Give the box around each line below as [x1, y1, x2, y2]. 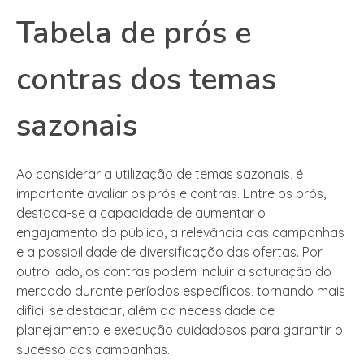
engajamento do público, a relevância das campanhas [16, 224, 344, 241]
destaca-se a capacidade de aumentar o [16, 205, 266, 222]
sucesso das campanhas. [16, 341, 170, 358]
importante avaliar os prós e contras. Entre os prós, [16, 185, 326, 202]
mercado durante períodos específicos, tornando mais [16, 283, 345, 300]
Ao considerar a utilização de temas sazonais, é [16, 166, 303, 183]
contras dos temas [16, 58, 276, 101]
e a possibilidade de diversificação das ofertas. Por [16, 244, 323, 261]
